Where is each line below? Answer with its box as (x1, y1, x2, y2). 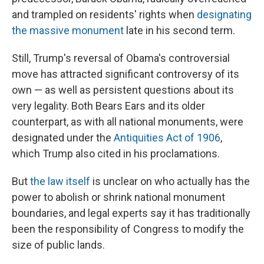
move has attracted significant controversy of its (12, 68, 239, 81)
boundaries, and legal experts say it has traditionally (12, 207, 250, 220)
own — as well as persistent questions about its (12, 84, 234, 97)
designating (197, 8, 252, 21)
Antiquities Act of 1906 (114, 131, 220, 144)
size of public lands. (12, 239, 105, 252)
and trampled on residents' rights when (12, 8, 197, 21)
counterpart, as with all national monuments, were (12, 115, 243, 128)
